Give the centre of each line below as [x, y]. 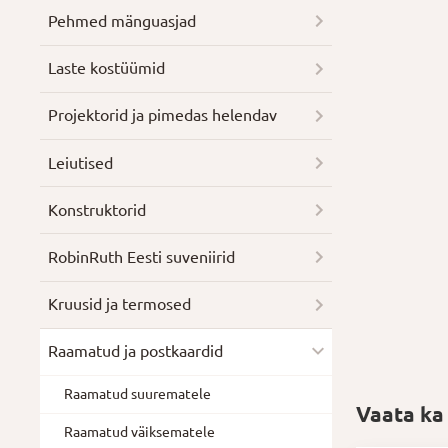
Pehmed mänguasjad [122, 20]
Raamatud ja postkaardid [136, 351]
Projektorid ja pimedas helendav [163, 115]
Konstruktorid [97, 209]
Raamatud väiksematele [140, 431]
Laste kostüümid [107, 68]
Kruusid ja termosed [120, 304]
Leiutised [81, 162]
